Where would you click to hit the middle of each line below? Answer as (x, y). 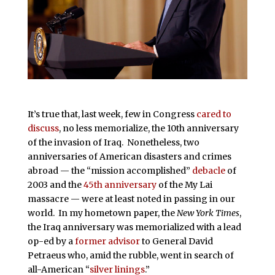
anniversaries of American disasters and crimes (129, 157)
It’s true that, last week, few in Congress (112, 114)
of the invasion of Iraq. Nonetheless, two (113, 143)
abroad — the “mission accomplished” (110, 171)
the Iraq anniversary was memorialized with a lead (134, 227)
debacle (208, 171)
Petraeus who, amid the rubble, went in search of (130, 256)
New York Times (208, 213)
